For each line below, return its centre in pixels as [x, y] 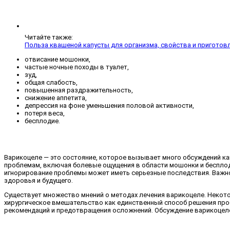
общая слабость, [51, 83]
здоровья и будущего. [39, 181]
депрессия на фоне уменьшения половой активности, [109, 106]
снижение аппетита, [56, 98]
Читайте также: [49, 37]
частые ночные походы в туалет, [77, 67]
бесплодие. [42, 121]
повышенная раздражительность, [79, 90]
